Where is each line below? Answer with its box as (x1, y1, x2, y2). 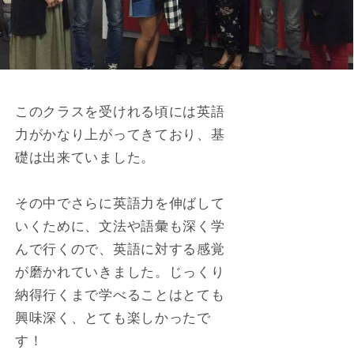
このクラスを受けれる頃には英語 (14, 103, 225, 119)
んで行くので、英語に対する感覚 (14, 240, 225, 257)
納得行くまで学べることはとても (14, 286, 225, 303)
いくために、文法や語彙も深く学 (14, 217, 225, 234)
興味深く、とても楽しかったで (14, 309, 211, 326)
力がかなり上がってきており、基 (14, 126, 225, 142)
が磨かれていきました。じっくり (14, 263, 225, 280)
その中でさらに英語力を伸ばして (14, 194, 225, 211)
